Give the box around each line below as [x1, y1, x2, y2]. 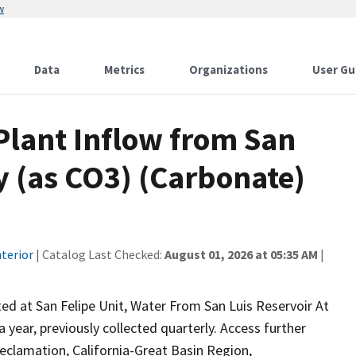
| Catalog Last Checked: [33, 246, 164, 262]
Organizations [189, 62, 268, 77]
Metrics [104, 62, 145, 77]
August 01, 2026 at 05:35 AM [164, 246, 318, 262]
